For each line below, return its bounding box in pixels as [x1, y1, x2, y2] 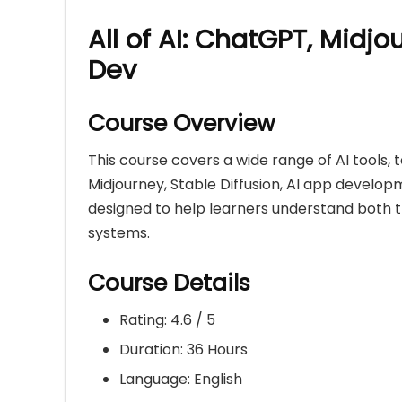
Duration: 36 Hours [119, 339, 248, 361]
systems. [88, 223, 150, 244]
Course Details [88, 267, 250, 300]
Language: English [119, 369, 242, 390]
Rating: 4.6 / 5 [119, 310, 215, 331]
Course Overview [88, 108, 275, 140]
